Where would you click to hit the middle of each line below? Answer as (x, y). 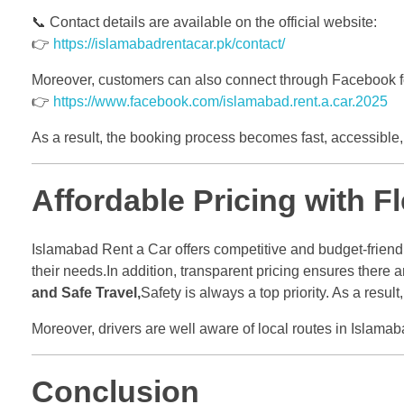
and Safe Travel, (86, 292)
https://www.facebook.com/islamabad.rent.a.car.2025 (220, 102)
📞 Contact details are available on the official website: (204, 23)
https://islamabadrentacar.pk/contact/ (169, 44)
